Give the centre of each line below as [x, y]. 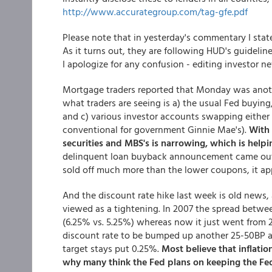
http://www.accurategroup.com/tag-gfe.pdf [155, 12]
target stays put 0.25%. [112, 248]
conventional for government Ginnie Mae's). [156, 129]
